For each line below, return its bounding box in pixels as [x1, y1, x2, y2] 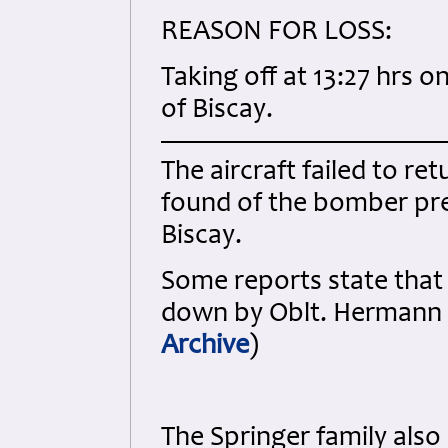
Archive [161, 333, 249, 361]
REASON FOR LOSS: [161, 19, 392, 47]
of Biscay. [161, 97, 273, 125]
